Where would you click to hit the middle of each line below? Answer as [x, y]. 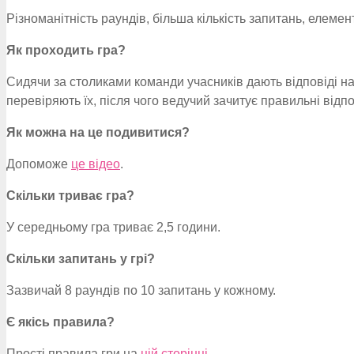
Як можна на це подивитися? [98, 132]
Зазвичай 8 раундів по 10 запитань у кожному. [141, 290]
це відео [96, 164]
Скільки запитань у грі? [81, 259]
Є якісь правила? [60, 322]
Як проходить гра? [66, 50]
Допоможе [39, 164]
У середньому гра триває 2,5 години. [113, 227]
